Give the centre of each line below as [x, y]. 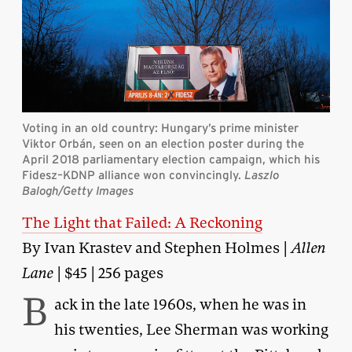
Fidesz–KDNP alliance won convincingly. [133, 174]
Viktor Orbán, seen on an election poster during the [163, 143]
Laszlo [262, 174]
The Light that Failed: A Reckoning [142, 222]
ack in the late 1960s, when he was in [180, 304]
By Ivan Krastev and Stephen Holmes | [156, 247]
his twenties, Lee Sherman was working [191, 329]
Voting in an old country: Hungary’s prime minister [160, 127]
